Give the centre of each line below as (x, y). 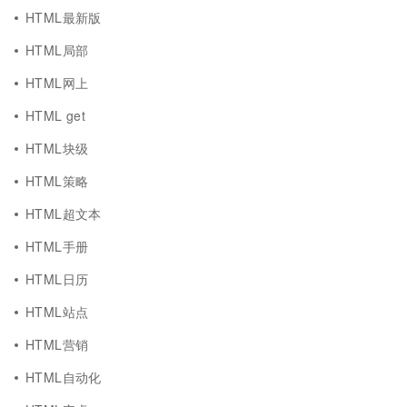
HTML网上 (57, 83)
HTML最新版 (64, 17)
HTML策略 (57, 181)
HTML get (56, 115)
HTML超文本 (64, 213)
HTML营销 (57, 344)
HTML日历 (57, 279)
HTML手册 (57, 246)
